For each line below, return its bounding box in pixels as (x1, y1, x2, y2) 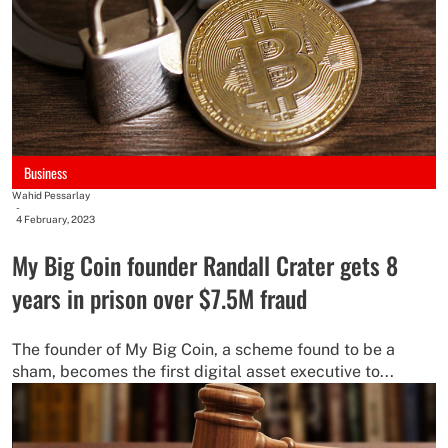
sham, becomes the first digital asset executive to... (12, 362, 394, 382)
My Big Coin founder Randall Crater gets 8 (12, 247, 398, 284)
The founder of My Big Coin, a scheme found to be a (12, 340, 395, 360)
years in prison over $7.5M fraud (12, 280, 307, 317)
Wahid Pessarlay (12, 189, 90, 202)
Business (24, 161, 67, 183)
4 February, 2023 (16, 213, 95, 226)
